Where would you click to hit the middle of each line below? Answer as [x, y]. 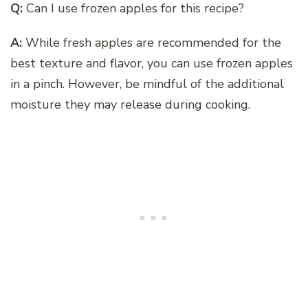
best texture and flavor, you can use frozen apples [152, 63]
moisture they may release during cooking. [130, 104]
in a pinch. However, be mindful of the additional [147, 84]
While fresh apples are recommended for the [152, 42]
